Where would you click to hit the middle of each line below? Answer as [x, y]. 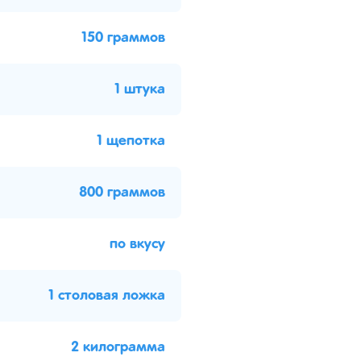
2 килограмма [118, 347]
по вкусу [137, 244]
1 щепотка [131, 141]
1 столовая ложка [107, 296]
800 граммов [122, 193]
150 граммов [123, 38]
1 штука [140, 89]
